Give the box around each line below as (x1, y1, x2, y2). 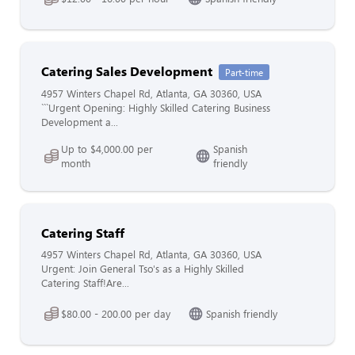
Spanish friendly (206, 306, 277, 321)
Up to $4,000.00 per (61, 142, 153, 156)
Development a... (41, 115, 118, 129)
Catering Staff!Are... (41, 276, 129, 290)
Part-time (225, 66, 263, 78)
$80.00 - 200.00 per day (61, 306, 170, 321)
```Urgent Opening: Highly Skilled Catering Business (41, 101, 270, 115)
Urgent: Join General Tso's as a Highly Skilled (41, 261, 244, 276)
